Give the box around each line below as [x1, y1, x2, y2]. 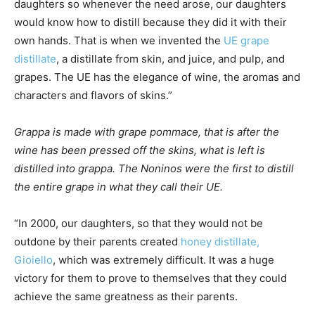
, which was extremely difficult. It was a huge [53, 253, 274, 267]
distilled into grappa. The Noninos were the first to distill [14, 162, 294, 176]
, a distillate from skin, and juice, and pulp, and [56, 52, 285, 66]
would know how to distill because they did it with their [14, 15, 287, 30]
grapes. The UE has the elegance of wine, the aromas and [14, 70, 300, 84]
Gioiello [14, 253, 53, 267]
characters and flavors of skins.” [14, 89, 172, 103]
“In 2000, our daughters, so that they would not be [14, 217, 263, 231]
